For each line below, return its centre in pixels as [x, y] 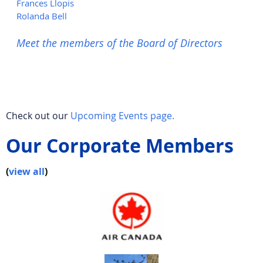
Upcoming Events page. [122, 116]
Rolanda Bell [42, 16]
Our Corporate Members [120, 146]
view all [27, 171]
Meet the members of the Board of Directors [119, 43]
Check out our [37, 116]
